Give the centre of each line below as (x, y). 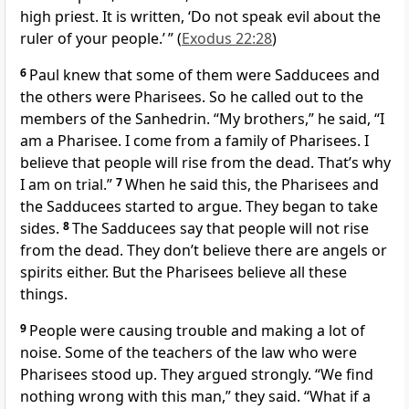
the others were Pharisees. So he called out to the (192, 97)
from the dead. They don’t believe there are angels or (204, 251)
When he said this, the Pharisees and (252, 185)
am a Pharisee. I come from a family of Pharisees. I (194, 141)
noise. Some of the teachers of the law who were (189, 353)
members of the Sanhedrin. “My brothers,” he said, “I (202, 119)
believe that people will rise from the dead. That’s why (205, 163)
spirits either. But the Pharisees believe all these (184, 273)
